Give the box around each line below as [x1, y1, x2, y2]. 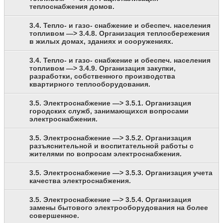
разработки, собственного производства [29, 72, 175, 81]
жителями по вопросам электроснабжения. [29, 150, 182, 158]
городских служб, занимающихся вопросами [29, 107, 189, 115]
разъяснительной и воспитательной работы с [29, 142, 194, 150]
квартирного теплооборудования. [29, 80, 150, 89]
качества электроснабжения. [29, 177, 131, 185]
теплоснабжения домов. [29, 2, 114, 11]
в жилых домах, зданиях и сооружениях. [29, 37, 173, 46]
